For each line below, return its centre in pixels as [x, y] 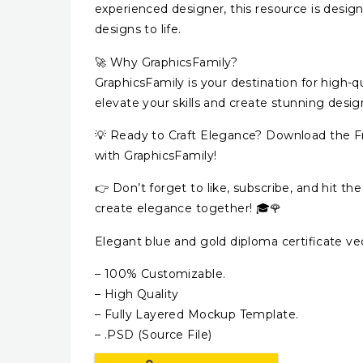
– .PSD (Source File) [154, 335]
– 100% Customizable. [160, 274]
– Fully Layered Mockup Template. [197, 315]
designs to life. [138, 30]
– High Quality [137, 295]
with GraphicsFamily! [156, 155]
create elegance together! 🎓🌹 [188, 209]
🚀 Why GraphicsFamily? [167, 62]
